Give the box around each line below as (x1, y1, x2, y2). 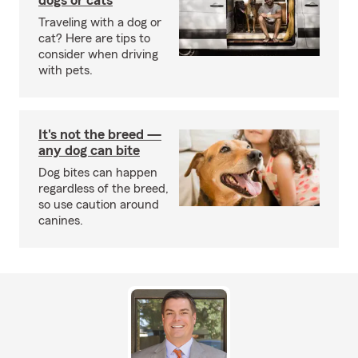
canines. (38, 214, 83, 228)
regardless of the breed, (38, 182, 169, 196)
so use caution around (38, 198, 159, 212)
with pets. (38, 64, 93, 78)
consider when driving (38, 48, 158, 62)
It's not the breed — (38, 127, 161, 142)
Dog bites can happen (38, 166, 157, 180)
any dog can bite (38, 143, 140, 158)
